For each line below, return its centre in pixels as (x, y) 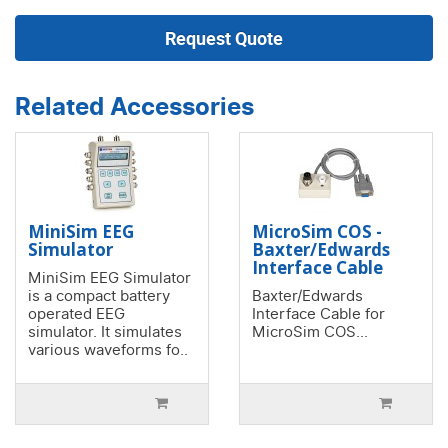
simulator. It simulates (105, 332)
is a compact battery (99, 296)
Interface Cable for (318, 314)
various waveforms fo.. (108, 350)
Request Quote (224, 38)
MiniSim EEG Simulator (109, 278)
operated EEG (76, 314)
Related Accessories (134, 107)
